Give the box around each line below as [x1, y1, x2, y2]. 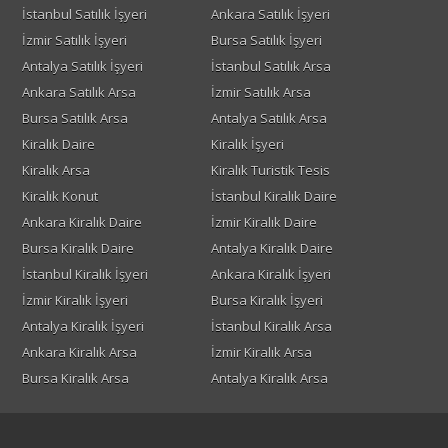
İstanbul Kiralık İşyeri [21, 265, 148, 284]
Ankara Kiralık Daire [21, 213, 142, 232]
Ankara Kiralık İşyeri [210, 265, 331, 284]
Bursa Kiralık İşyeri [210, 291, 323, 310]
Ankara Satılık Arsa [21, 83, 136, 102]
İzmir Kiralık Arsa [210, 343, 312, 362]
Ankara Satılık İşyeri [210, 5, 330, 24]
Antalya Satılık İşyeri [21, 57, 143, 76]
